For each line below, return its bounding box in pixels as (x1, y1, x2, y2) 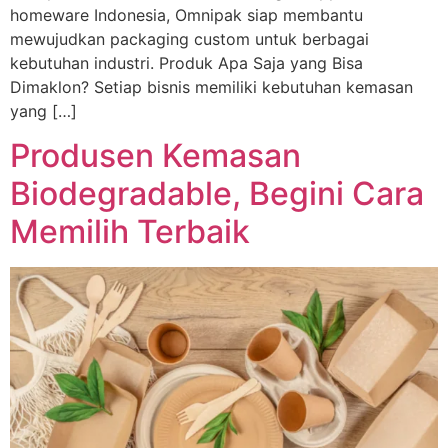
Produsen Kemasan (10, 136, 301, 176)
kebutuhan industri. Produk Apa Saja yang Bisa (10, 52, 363, 73)
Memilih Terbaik (10, 212, 250, 252)
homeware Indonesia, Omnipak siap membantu (10, 4, 363, 25)
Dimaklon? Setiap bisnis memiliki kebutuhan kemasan (10, 76, 413, 97)
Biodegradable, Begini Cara (10, 174, 424, 214)
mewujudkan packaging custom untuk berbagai (10, 28, 369, 49)
